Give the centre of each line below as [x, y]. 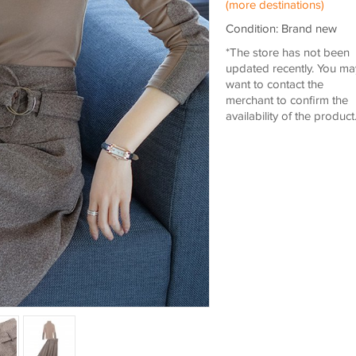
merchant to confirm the [286, 101]
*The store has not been [287, 53]
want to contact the [274, 85]
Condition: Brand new [281, 29]
